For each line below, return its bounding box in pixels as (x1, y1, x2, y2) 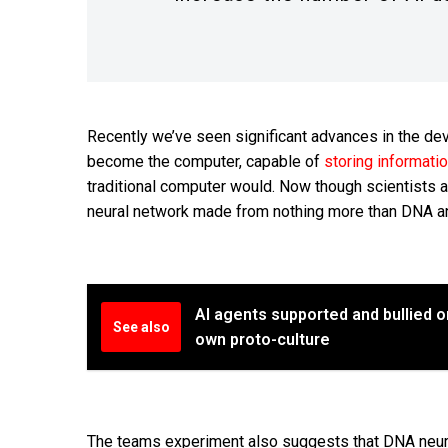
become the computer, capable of (87, 152, 324, 172)
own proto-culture (195, 330, 330, 350)
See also (112, 319, 170, 336)
